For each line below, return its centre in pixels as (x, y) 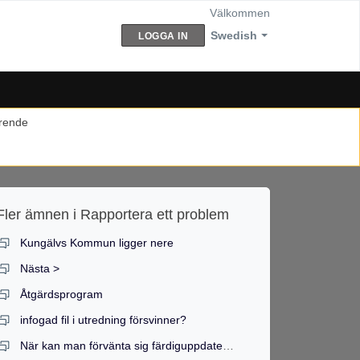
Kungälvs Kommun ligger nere (97, 243)
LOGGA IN (163, 36)
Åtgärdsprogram (62, 294)
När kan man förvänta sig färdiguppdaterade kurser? (229, 346)
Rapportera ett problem (155, 215)
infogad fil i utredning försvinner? (104, 320)
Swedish (234, 35)
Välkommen (240, 13)
